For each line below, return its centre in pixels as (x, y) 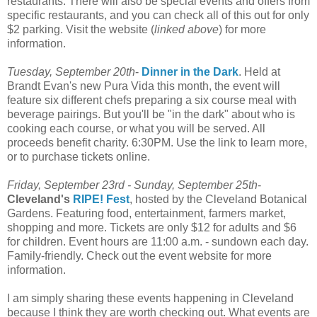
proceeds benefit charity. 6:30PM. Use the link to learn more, (157, 143)
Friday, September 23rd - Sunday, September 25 (128, 185)
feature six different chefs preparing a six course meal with (152, 100)
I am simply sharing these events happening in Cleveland (150, 299)
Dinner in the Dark (190, 72)
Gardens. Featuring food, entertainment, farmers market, (146, 214)
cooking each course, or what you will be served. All (136, 129)
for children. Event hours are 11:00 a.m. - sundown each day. (158, 242)
